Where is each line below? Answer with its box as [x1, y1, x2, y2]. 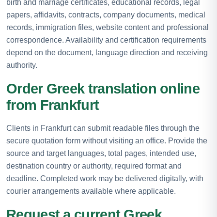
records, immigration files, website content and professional [6, 23, 209, 31]
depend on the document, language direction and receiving [6, 48, 208, 57]
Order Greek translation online [6, 80, 200, 96]
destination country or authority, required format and [6, 161, 182, 170]
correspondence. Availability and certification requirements [6, 35, 206, 44]
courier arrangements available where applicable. [6, 186, 176, 195]
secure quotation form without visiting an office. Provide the [6, 136, 207, 145]
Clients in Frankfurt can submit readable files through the [6, 124, 200, 132]
